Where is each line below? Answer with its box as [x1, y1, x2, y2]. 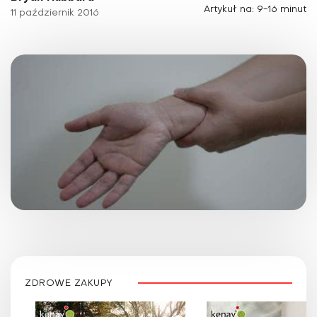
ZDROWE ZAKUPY [25, 279, 113, 289]
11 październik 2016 [11, 8, 99, 18]
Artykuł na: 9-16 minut [204, 4, 306, 14]
